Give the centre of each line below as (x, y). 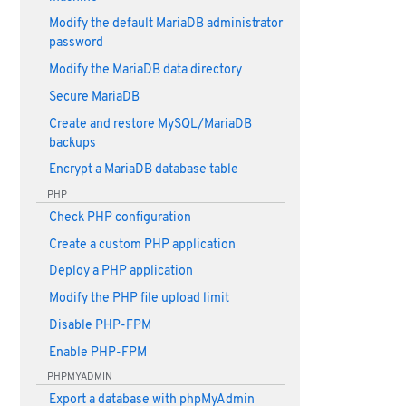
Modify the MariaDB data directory (145, 71)
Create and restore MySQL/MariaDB (150, 124)
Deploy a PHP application (121, 272)
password (76, 43)
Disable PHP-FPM (100, 325)
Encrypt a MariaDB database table (143, 170)
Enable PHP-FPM (97, 353)
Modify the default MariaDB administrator (165, 24)
